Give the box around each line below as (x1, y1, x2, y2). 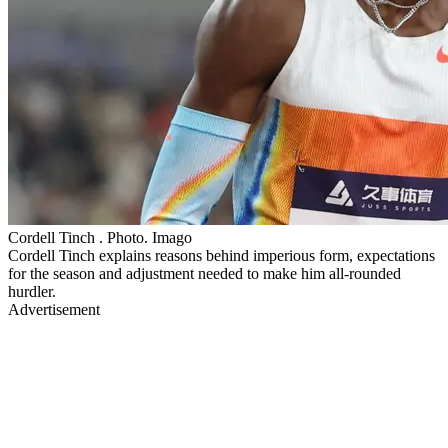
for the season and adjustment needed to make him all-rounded (8, 264, 401, 282)
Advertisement (8, 300, 100, 318)
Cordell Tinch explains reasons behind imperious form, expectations (8, 246, 435, 264)
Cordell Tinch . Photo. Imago (8, 228, 192, 246)
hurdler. (8, 282, 56, 300)
